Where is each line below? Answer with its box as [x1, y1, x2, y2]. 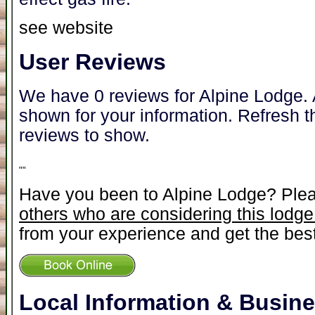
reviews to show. [19, 125, 150, 145]
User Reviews [19, 49, 166, 75]
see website [19, 18, 113, 37]
